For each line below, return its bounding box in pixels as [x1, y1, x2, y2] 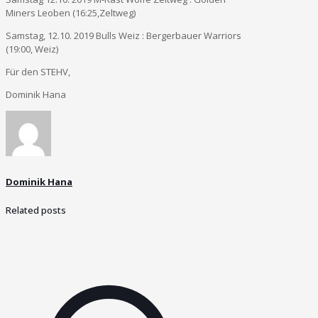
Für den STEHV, [6, 65, 70, 78]
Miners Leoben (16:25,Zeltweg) [6, 6, 136, 19]
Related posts [6, 204, 66, 217]
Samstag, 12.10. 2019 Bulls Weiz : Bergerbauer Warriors [6, 28, 241, 42]
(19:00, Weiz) [6, 42, 58, 55]
